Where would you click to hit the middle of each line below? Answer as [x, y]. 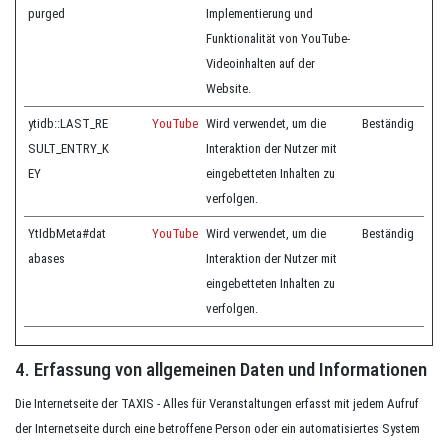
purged [46, 13]
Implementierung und [259, 13]
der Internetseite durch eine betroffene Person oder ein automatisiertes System [217, 428]
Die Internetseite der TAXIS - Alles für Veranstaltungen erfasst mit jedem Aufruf [217, 403]
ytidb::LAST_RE [68, 123]
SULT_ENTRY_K [68, 148]
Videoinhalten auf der [260, 63]
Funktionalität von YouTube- [278, 38]
